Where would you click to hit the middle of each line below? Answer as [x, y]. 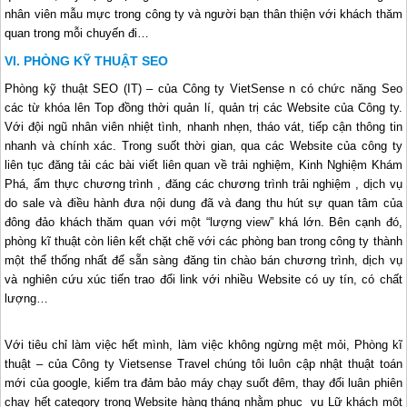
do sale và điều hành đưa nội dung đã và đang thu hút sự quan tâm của [203, 203]
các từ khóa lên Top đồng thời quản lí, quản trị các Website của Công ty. [203, 107]
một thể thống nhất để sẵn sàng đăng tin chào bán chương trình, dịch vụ [203, 260]
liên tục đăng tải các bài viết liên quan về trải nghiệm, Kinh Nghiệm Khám [203, 164]
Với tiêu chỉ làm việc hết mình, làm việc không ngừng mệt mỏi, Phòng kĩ [203, 344]
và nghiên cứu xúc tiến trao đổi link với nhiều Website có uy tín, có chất [203, 279]
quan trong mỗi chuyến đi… [77, 33]
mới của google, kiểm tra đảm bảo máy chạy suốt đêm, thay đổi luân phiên [203, 382]
